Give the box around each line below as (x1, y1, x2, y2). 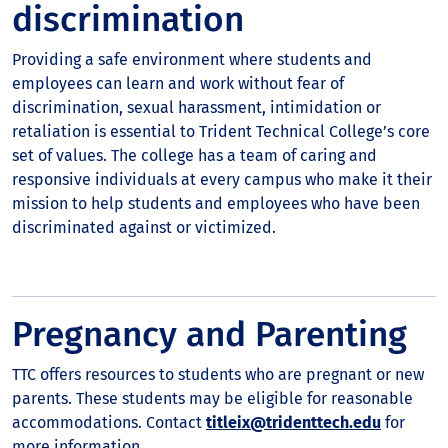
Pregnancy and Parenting (12, 313, 407, 355)
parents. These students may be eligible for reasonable (12, 389, 413, 408)
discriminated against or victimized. (12, 218, 276, 237)
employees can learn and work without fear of (12, 74, 344, 93)
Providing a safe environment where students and (12, 50, 372, 69)
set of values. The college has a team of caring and (12, 146, 377, 165)
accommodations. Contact (12, 413, 206, 432)
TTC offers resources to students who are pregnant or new (12, 365, 424, 384)
